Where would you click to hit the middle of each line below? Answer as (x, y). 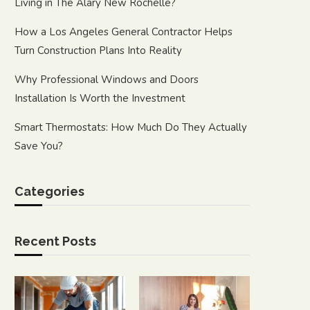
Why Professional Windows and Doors (107, 80)
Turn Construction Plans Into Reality (98, 51)
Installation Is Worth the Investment (100, 98)
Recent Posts (55, 241)
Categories (49, 191)
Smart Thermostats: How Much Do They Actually (131, 127)
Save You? (39, 146)
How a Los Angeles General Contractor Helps (124, 32)
